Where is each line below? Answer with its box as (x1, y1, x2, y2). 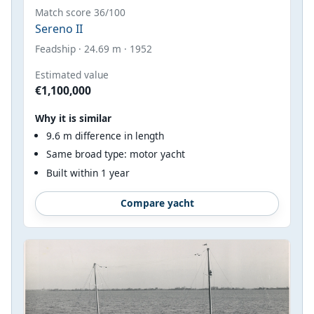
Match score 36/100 (35, 5, 125, 19)
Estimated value (35, 67, 109, 81)
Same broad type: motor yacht (46, 147, 185, 161)
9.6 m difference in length (46, 128, 164, 142)
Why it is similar (35, 111, 111, 125)
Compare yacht (120, 196, 194, 210)
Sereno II (35, 20, 83, 36)
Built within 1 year (46, 165, 130, 179)
